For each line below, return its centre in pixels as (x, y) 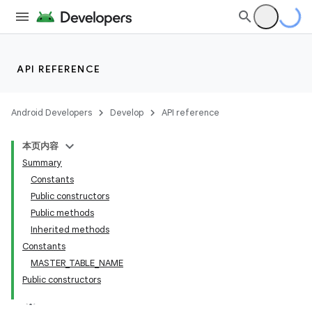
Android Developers (52, 112)
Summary (42, 163)
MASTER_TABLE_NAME (77, 263)
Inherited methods (70, 229)
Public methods (62, 213)
